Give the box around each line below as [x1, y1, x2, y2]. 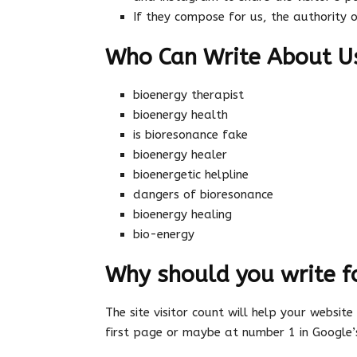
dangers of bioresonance [133, 187, 273, 202]
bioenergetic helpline [133, 167, 249, 182]
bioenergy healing [133, 207, 232, 222]
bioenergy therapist [133, 88, 244, 103]
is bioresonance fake [133, 127, 248, 143]
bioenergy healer [133, 147, 227, 163]
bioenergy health [133, 108, 228, 123]
